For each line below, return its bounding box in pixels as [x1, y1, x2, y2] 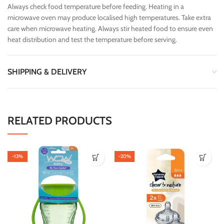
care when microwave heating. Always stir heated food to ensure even [7, 24, 213, 33]
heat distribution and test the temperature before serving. [7, 35, 177, 44]
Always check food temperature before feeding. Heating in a [7, 2, 184, 11]
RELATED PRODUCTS [7, 114, 112, 128]
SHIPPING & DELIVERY [7, 67, 86, 77]
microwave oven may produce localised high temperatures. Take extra [7, 13, 211, 22]
